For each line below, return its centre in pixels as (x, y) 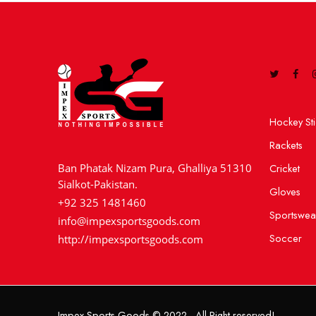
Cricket (285, 168)
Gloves (285, 191)
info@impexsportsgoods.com (129, 221)
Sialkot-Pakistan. (98, 184)
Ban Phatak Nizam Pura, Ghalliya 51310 (155, 168)
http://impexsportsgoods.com (130, 239)
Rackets (286, 145)
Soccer (286, 238)
